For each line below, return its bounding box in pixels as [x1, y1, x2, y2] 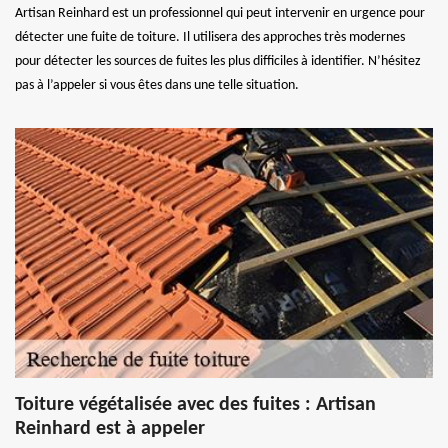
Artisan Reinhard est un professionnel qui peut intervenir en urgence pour [15, 5, 425, 21]
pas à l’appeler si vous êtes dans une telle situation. [15, 77, 299, 93]
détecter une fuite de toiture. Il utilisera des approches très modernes [15, 29, 405, 45]
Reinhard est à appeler [15, 418, 205, 439]
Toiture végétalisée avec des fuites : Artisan [15, 394, 376, 415]
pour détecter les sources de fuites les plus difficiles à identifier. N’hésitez [15, 53, 421, 69]
